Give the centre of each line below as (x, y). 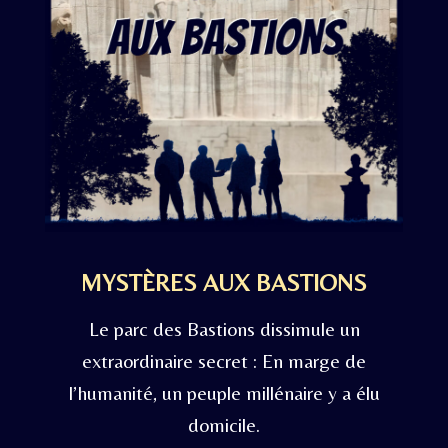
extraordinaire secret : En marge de (224, 360)
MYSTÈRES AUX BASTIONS (224, 282)
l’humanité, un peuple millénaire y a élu (224, 392)
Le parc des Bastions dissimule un (224, 328)
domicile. (224, 424)
